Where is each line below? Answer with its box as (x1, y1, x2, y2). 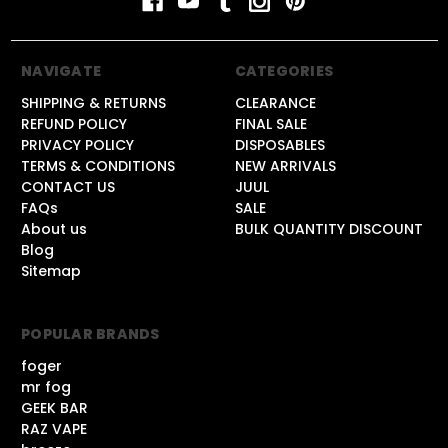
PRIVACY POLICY (21, 135, 134, 156)
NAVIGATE (21, 61, 101, 82)
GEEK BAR (21, 398, 88, 419)
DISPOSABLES (234, 135, 325, 156)
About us (21, 219, 87, 240)
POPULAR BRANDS (21, 324, 160, 345)
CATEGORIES (234, 61, 333, 82)
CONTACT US (21, 177, 115, 198)
